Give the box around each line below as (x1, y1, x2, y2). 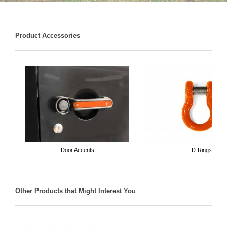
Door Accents (60, 147, 94, 153)
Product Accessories (15, 32, 80, 40)
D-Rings (191, 147, 212, 153)
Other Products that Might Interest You (15, 187, 136, 195)
